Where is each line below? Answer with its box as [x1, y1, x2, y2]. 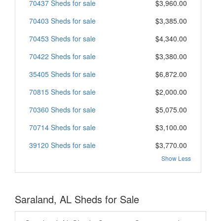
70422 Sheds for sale [29, 51, 96, 61]
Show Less [161, 153, 191, 162]
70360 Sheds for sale [29, 104, 96, 114]
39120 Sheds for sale [29, 140, 96, 150]
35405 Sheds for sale [29, 69, 96, 79]
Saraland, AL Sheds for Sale [15, 191, 139, 206]
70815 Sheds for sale [29, 86, 96, 97]
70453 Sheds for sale [29, 33, 96, 43]
